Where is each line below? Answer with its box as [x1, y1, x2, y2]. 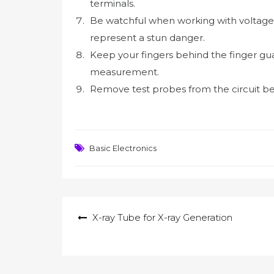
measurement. [90, 65, 161, 78]
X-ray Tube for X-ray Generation [92, 212, 232, 224]
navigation [62, 218, 125, 232]
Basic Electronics [89, 143, 157, 154]
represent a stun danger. [90, 31, 205, 43]
